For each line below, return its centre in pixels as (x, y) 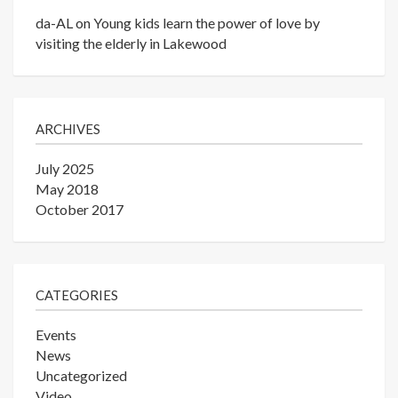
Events (56, 335)
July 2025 (65, 169)
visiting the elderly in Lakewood (131, 44)
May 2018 (67, 189)
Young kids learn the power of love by (207, 23)
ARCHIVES (68, 129)
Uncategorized (81, 376)
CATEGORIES (77, 295)
